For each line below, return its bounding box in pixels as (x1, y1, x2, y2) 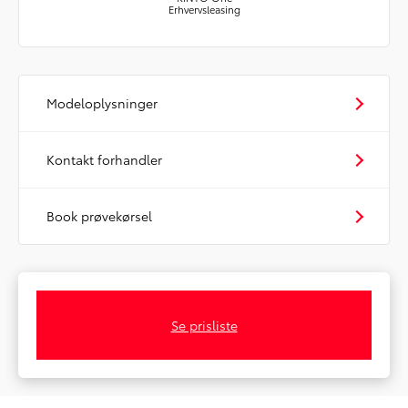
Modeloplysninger (46, 94, 158, 113)
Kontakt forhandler (46, 150, 162, 169)
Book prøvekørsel (46, 207, 152, 226)
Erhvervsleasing (168, 2, 240, 17)
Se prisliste (170, 316, 238, 335)
